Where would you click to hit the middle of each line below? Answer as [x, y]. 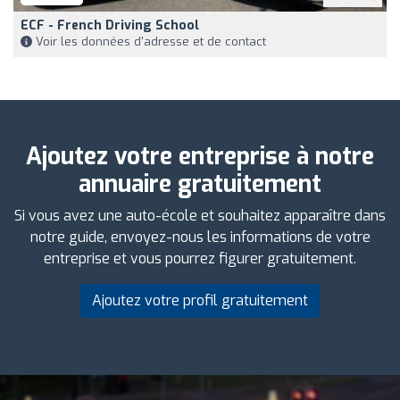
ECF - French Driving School [110, 25]
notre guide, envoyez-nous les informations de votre [200, 237]
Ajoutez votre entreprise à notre [200, 156]
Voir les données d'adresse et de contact [149, 41]
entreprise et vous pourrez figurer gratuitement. [200, 258]
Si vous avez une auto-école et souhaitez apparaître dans [200, 215]
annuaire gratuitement [200, 184]
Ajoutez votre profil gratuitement [200, 300]
